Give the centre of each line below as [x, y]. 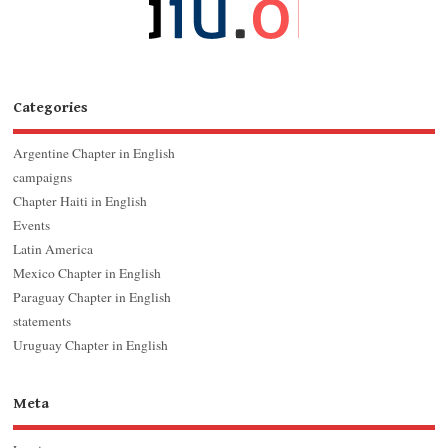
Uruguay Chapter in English [91, 345]
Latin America [53, 249]
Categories [51, 107]
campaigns [43, 177]
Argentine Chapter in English [94, 153]
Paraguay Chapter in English [92, 297]
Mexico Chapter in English [87, 273]
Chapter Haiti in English [80, 201]
